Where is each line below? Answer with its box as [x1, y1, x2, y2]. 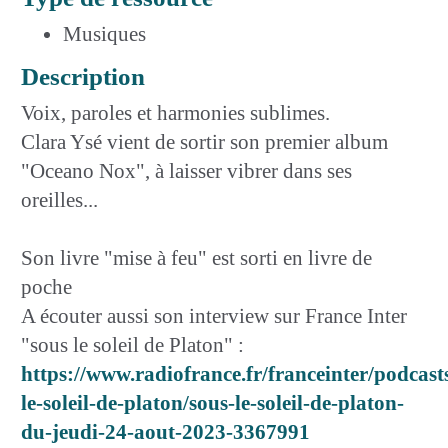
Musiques [63, 21, 146, 46]
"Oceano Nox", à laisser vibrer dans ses [21, 158, 352, 183]
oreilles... [21, 187, 98, 212]
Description [21, 62, 145, 90]
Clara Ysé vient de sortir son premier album [21, 129, 388, 154]
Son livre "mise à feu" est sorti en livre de [21, 245, 372, 270]
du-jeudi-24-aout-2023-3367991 [21, 419, 310, 444]
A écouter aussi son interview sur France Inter [21, 303, 407, 328]
